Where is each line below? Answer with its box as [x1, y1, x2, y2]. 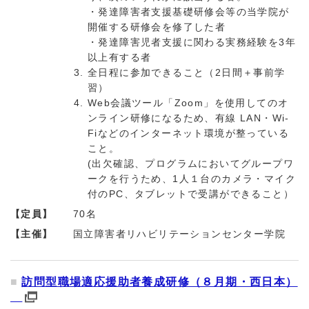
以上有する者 [88, 52, 152, 63]
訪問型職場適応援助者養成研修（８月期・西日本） [21, 276, 298, 288]
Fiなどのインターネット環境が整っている [88, 128, 289, 139]
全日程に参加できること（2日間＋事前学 [88, 67, 286, 79]
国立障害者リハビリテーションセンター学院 [73, 228, 286, 240]
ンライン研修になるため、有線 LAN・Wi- [88, 112, 290, 124]
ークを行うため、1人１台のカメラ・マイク [88, 173, 296, 185]
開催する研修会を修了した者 [88, 21, 226, 33]
